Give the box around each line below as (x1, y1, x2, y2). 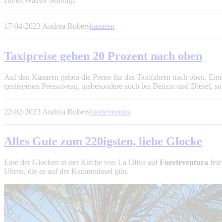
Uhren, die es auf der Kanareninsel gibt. (4, 167, 128, 176)
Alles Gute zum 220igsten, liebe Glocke (4, 135, 202, 148)
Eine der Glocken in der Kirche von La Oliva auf (4, 158, 160, 167)
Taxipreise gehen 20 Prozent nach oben (4, 49, 202, 62)
